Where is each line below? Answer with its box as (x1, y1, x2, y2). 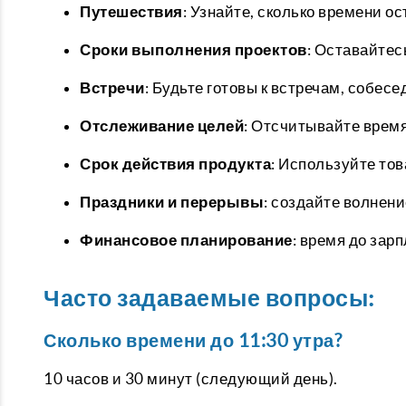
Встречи (80, 79, 145, 96)
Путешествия (80, 3, 183, 20)
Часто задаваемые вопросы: (43, 285, 374, 311)
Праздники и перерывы (80, 193, 264, 210)
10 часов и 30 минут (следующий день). (43, 370, 338, 387)
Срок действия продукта (80, 155, 271, 172)
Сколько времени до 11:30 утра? (43, 330, 342, 351)
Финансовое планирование (80, 231, 293, 248)
